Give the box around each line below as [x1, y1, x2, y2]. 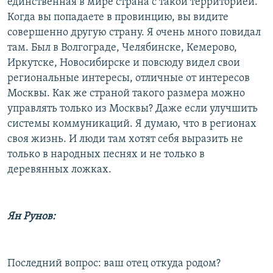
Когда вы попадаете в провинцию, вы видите [7, 11, 229, 23]
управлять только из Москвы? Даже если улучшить [7, 102, 258, 115]
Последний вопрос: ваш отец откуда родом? [7, 257, 221, 269]
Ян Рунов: [7, 210, 55, 222]
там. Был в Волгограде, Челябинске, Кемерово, [7, 41, 237, 54]
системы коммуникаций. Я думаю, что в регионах [7, 118, 257, 130]
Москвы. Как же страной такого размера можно [7, 87, 245, 99]
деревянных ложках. [7, 163, 112, 175]
